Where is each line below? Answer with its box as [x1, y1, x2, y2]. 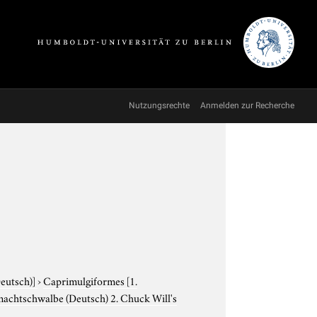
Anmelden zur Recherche [200, 100, 294, 110]
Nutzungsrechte [129, 100, 190, 110]
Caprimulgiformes [43, 272, 127, 288]
